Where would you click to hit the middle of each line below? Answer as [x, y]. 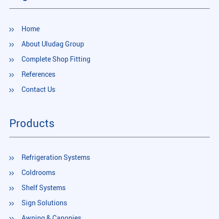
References [38, 74]
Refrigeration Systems [56, 157]
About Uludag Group [53, 44]
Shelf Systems [44, 187]
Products [32, 123]
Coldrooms [38, 172]
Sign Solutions [44, 203]
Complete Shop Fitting [56, 59]
